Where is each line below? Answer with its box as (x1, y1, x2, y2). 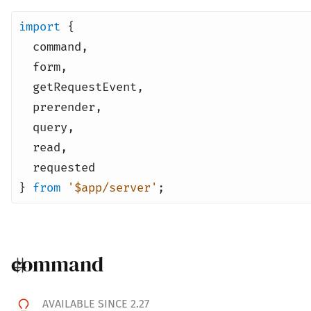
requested (33, 160, 95, 175)
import (19, 19, 60, 34)
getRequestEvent (33, 79, 137, 94)
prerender (33, 99, 95, 115)
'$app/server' (67, 180, 158, 195)
